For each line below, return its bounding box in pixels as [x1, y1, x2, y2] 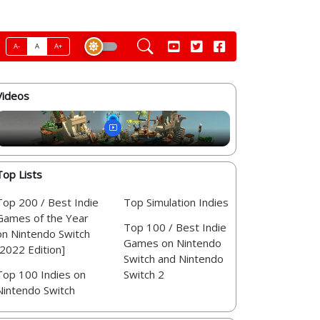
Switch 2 [124, 267, 164, 282]
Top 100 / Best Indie [124, 220, 226, 235]
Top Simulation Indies [124, 194, 229, 209]
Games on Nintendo [124, 236, 221, 251]
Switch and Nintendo [124, 251, 224, 266]
